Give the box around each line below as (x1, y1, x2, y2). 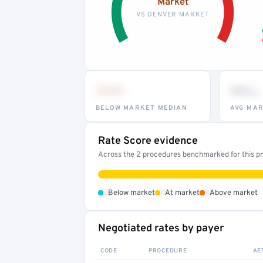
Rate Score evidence (98, 134, 198, 148)
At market (165, 188, 200, 198)
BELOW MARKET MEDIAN (96, 103, 187, 112)
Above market (210, 188, 258, 198)
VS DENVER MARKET (136, 10, 210, 19)
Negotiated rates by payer (98, 221, 224, 235)
